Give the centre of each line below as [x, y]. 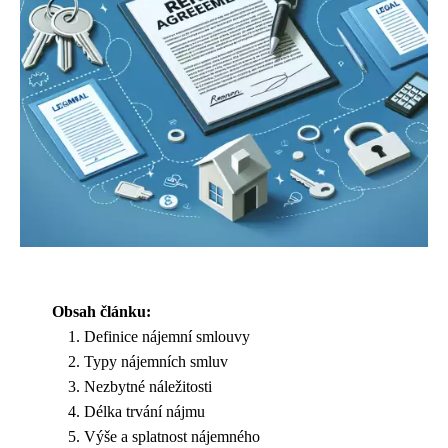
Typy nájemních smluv [156, 361]
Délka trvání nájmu [144, 411]
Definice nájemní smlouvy [167, 336]
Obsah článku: [101, 311]
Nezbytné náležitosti [148, 386]
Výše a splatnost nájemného [172, 436]
